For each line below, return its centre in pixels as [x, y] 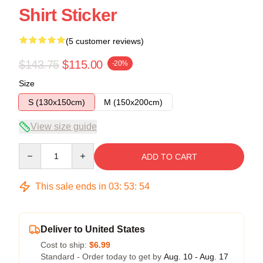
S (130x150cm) [57, 102]
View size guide [64, 126]
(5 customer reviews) [105, 41]
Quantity [34, 148]
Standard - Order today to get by [102, 256]
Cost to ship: [65, 245]
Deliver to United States [93, 229]
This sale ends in [71, 186]
